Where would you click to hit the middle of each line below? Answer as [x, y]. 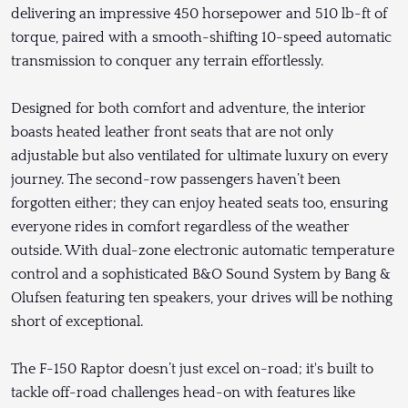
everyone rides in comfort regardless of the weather [180, 227]
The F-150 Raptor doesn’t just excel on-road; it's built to [192, 369]
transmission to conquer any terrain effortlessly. [167, 61]
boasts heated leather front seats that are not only [172, 133]
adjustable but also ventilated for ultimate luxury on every [199, 156]
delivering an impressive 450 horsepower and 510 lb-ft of [199, 14]
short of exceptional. [77, 322]
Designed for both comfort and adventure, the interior [189, 109]
